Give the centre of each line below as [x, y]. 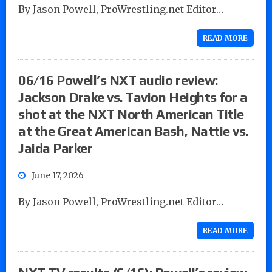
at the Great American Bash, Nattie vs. [133, 131]
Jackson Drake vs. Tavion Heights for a [133, 97]
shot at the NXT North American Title [131, 114]
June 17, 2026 [58, 175]
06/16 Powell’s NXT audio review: [118, 80]
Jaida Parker [56, 148]
